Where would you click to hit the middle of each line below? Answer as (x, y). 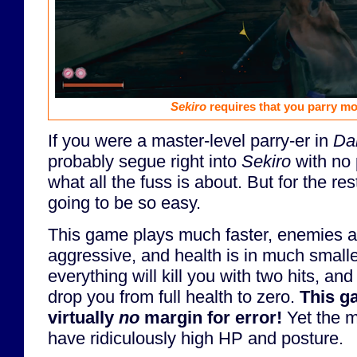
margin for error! (211, 317)
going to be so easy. (124, 203)
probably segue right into (145, 162)
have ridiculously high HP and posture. (196, 338)
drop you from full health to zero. (174, 296)
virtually (83, 317)
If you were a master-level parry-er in (190, 141)
